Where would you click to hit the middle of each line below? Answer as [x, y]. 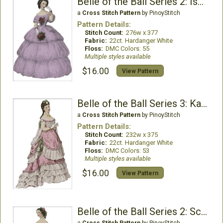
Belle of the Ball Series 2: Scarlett [204, 212]
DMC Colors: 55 [127, 49]
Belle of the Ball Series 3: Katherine [204, 104]
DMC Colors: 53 [127, 151]
